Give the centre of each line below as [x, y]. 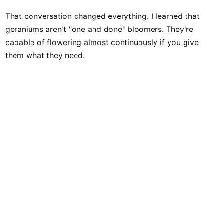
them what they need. [45, 55]
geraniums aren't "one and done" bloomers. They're [100, 29]
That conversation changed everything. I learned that [103, 16]
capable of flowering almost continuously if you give [102, 42]
